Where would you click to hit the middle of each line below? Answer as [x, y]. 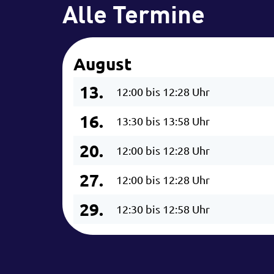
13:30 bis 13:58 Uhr [163, 120]
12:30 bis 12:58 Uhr [163, 209]
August [102, 63]
